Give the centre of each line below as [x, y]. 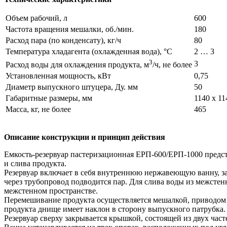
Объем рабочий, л [36, 18]
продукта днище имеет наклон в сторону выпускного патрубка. [115, 209]
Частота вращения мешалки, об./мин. [70, 29]
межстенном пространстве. [51, 191]
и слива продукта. [35, 163]
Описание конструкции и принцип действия [85, 137]
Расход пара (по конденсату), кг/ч [63, 40]
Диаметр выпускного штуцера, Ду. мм [72, 87]
